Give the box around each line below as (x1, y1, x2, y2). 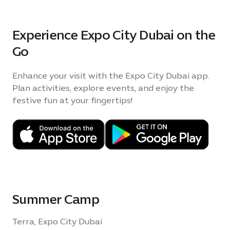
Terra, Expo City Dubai (12, 217, 102, 227)
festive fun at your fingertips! (12, 95, 132, 106)
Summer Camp (12, 191, 99, 207)
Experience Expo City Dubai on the (12, 27, 216, 43)
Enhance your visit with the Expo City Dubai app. (12, 71, 209, 81)
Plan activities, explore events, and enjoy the (12, 83, 194, 93)
